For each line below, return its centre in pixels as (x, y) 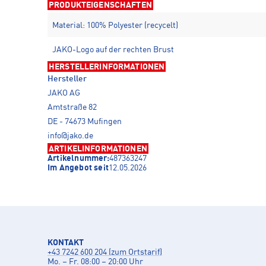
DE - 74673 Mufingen (85, 122)
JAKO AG (64, 94)
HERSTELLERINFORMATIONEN (107, 67)
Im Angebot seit (78, 168)
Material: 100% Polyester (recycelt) (115, 26)
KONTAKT (66, 243)
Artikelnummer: (78, 159)
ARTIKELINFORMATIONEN (98, 149)
